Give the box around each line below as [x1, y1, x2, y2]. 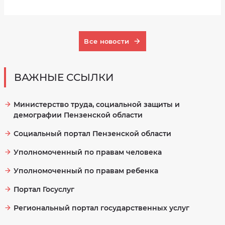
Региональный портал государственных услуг [14, 203, 189, 212]
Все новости [84, 37, 130, 45]
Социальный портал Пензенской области [14, 129, 171, 138]
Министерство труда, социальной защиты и [14, 100, 180, 109]
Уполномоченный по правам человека [14, 148, 162, 157]
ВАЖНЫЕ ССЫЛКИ [14, 71, 114, 83]
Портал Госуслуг [14, 185, 74, 194]
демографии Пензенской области [14, 110, 143, 120]
